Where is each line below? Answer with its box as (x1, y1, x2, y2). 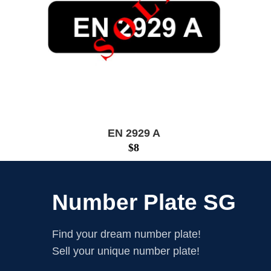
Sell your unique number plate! (52, 244, 200, 257)
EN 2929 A (107, 126, 160, 139)
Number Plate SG (52, 189, 236, 215)
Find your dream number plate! (52, 227, 201, 240)
